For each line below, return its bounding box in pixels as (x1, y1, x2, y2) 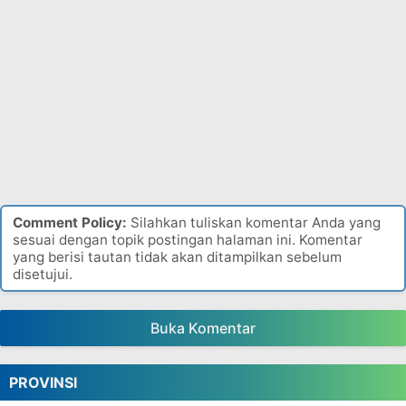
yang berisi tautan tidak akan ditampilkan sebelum (13, 248, 342, 266)
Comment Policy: (13, 214, 127, 231)
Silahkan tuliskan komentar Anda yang (127, 214, 381, 231)
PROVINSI (9, 373, 77, 391)
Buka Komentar (150, 319, 256, 337)
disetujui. (13, 266, 72, 283)
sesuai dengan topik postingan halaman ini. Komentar (13, 231, 362, 248)
